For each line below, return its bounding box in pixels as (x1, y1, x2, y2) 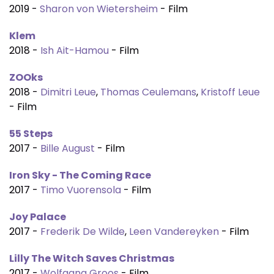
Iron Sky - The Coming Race (9, 168, 151, 182)
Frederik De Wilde (40, 224, 125, 239)
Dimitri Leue (40, 85, 96, 99)
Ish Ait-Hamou (40, 43, 109, 57)
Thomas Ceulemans (100, 85, 196, 99)
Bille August (40, 141, 95, 155)
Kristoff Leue (201, 85, 260, 99)
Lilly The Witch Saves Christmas (9, 251, 174, 265)
